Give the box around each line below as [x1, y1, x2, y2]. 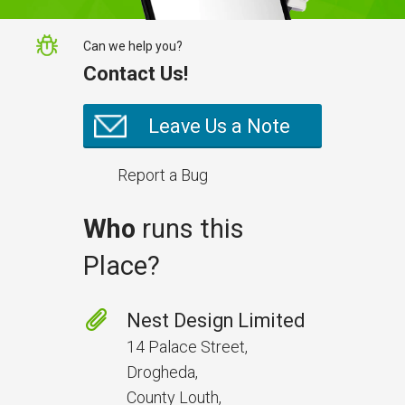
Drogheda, [127, 362, 198, 381]
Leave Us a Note [148, 114, 290, 137]
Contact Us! [83, 61, 188, 85]
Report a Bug [118, 165, 208, 184]
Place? [83, 250, 160, 281]
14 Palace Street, [127, 336, 248, 356]
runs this [136, 212, 244, 244]
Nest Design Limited [127, 308, 305, 332]
